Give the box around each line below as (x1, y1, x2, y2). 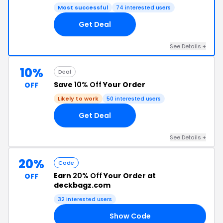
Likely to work (58, 95, 99, 103)
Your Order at (102, 171, 156, 181)
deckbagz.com (54, 180, 111, 190)
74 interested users (116, 3, 171, 11)
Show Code (109, 211, 151, 221)
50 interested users (107, 95, 161, 103)
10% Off (74, 80, 102, 90)
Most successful (58, 3, 108, 11)
